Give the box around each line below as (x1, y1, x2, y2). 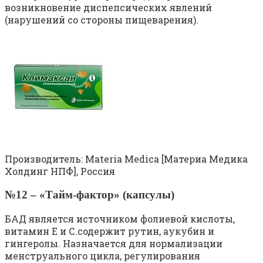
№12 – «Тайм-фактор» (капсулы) (5, 188, 174, 201)
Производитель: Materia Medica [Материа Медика (5, 153, 248, 166)
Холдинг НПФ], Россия (5, 165, 115, 178)
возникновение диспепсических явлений (5, 1, 212, 14)
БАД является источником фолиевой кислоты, (5, 212, 235, 225)
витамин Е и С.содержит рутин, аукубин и (5, 224, 214, 237)
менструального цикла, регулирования (5, 249, 200, 262)
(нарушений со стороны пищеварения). (5, 14, 198, 26)
